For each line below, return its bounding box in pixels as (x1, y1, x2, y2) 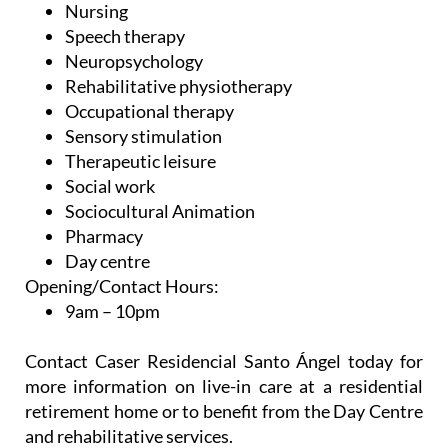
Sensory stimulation (65, 125, 222, 148)
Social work (65, 175, 155, 198)
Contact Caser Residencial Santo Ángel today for (25, 350, 423, 373)
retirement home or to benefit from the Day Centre (25, 400, 423, 423)
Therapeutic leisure (65, 150, 216, 173)
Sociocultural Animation (65, 200, 255, 223)
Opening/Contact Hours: (25, 275, 219, 298)
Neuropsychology (65, 50, 203, 73)
